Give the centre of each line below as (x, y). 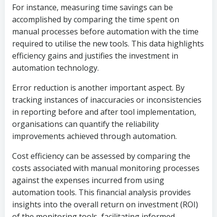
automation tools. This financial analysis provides (101, 192)
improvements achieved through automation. (94, 136)
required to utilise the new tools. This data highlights (108, 44)
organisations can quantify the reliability (85, 124)
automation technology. (55, 68)
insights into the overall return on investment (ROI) (105, 204)
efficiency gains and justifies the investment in (95, 56)
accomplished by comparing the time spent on (96, 19)
